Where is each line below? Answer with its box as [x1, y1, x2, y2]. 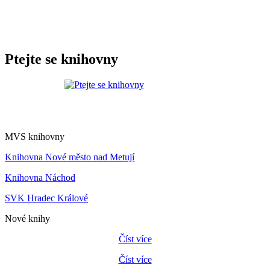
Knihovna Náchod [5, 172, 75, 183]
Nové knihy [5, 213, 50, 224]
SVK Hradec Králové [5, 192, 88, 203]
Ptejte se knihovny [5, 51, 118, 67]
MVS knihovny [5, 131, 64, 142]
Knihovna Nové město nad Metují [5, 151, 134, 162]
